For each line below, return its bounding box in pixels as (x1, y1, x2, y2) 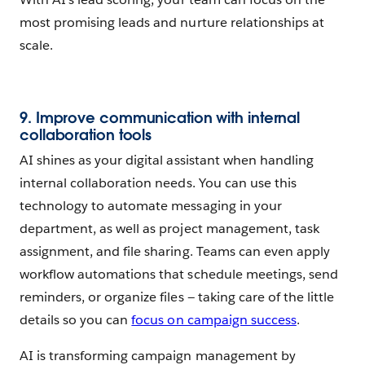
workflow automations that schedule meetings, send (20, 266, 338, 284)
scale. (20, 37, 54, 55)
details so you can (20, 311, 132, 329)
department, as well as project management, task (20, 220, 319, 238)
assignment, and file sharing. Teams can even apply (20, 243, 330, 261)
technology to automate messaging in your (20, 197, 282, 215)
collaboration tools (20, 125, 152, 145)
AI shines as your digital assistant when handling (20, 152, 314, 169)
